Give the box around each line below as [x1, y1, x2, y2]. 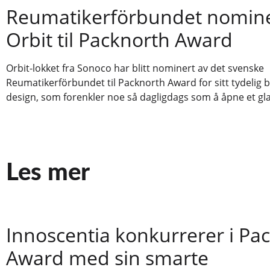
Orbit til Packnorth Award [6, 26, 233, 52]
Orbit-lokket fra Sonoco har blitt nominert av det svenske [6, 61, 264, 75]
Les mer [6, 161, 90, 186]
